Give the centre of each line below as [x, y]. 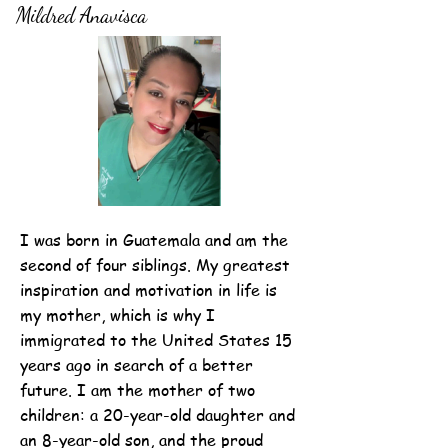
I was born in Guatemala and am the [154, 240]
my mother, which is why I [117, 315]
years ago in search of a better [136, 365]
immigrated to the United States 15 [156, 340]
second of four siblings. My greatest [155, 265]
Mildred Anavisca [81, 15]
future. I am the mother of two [137, 390]
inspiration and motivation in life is [148, 290]
